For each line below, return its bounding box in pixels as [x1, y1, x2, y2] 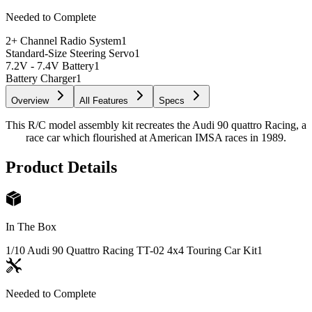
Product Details [6, 157, 117, 176]
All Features [79, 95, 128, 106]
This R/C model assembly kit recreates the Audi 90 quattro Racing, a [6, 118, 306, 131]
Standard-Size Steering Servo [6, 47, 134, 59]
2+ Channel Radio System [6, 34, 121, 47]
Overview [11, 95, 49, 106]
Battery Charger [6, 72, 76, 84]
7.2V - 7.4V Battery [6, 59, 94, 72]
